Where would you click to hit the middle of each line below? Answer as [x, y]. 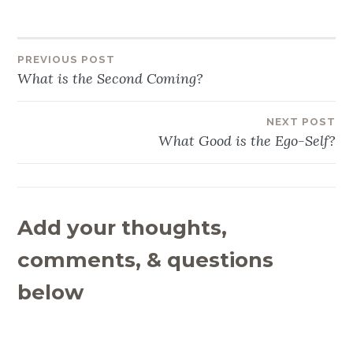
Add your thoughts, [123, 227]
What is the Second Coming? [111, 78]
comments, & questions [146, 260]
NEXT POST [301, 121]
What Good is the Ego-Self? [247, 140]
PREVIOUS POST [67, 59]
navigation [82, 104]
